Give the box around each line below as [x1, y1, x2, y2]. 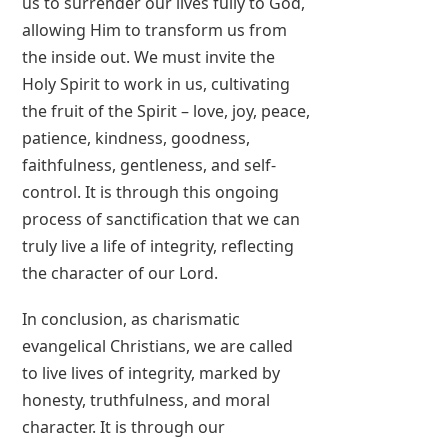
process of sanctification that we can [22, 208, 301, 231]
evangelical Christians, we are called [22, 335, 294, 358]
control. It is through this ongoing [22, 181, 280, 204]
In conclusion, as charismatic [22, 308, 241, 331]
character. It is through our [22, 416, 226, 439]
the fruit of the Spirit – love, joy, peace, [22, 100, 311, 123]
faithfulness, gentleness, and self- [22, 154, 277, 177]
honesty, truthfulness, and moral [22, 389, 271, 412]
